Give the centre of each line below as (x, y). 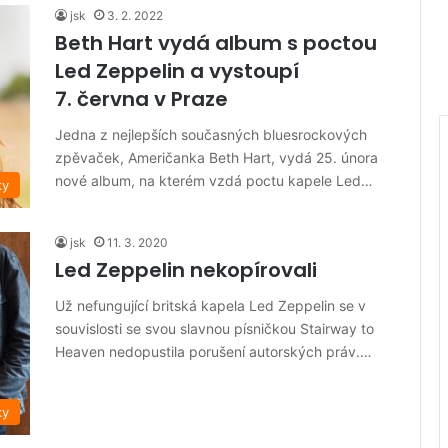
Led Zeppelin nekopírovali (186, 270)
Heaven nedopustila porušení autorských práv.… (213, 352)
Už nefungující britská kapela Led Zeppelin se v (210, 306)
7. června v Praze (141, 99)
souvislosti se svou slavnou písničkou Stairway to (214, 329)
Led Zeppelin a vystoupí (177, 71)
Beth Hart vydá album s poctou (216, 43)
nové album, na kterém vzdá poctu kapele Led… (214, 180)
